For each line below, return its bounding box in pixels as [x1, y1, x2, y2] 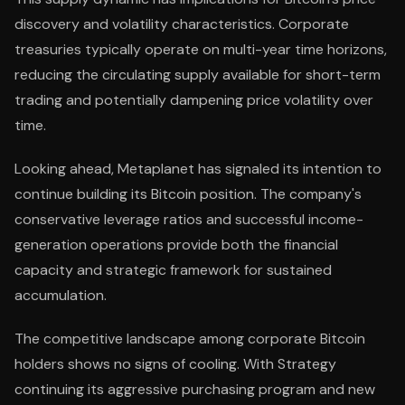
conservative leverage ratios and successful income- [14, 210, 363, 229]
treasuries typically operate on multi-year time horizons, [14, 40, 387, 59]
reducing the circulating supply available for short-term [14, 65, 381, 84]
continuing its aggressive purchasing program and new [14, 380, 375, 399]
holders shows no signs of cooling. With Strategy [14, 354, 336, 373]
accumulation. [14, 286, 107, 305]
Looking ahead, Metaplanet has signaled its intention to [14, 159, 381, 178]
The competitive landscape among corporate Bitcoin [14, 329, 365, 348]
